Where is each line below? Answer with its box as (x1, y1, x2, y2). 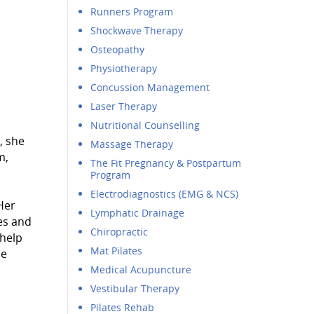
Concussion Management (90, 81, 210, 94)
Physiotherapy (90, 62, 158, 75)
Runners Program (90, 5, 174, 18)
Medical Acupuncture (90, 263, 192, 276)
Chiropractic (90, 225, 149, 238)
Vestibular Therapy (90, 282, 180, 295)
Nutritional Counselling (90, 118, 200, 132)
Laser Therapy (90, 100, 158, 113)
